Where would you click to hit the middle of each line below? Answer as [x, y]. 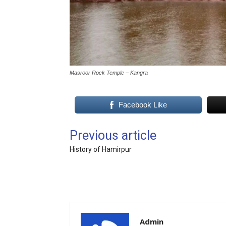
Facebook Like [143, 105]
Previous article [113, 136]
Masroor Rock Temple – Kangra [109, 73]
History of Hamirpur [101, 150]
